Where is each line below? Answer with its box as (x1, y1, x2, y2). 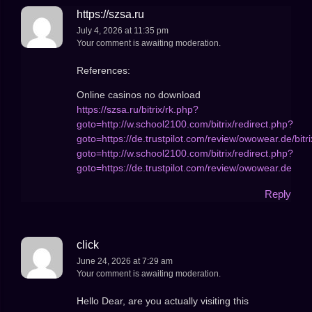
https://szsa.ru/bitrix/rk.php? (77, 103, 198, 115)
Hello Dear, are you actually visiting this (77, 295, 249, 306)
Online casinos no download (77, 88, 201, 100)
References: (77, 64, 130, 76)
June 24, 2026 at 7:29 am (77, 256, 173, 267)
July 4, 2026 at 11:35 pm (77, 26, 169, 36)
